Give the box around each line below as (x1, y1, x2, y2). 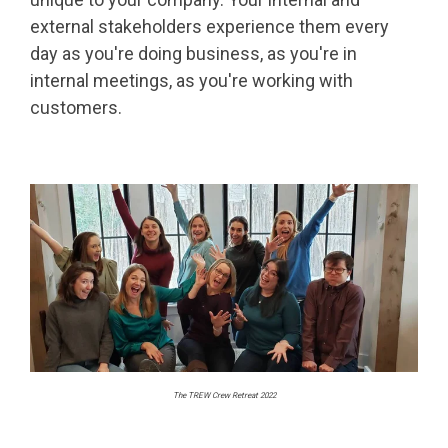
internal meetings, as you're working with (30, 69, 353, 91)
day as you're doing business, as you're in (30, 42, 357, 64)
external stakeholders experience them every (30, 15, 389, 37)
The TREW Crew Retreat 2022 (172, 390, 276, 400)
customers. (30, 96, 126, 118)
